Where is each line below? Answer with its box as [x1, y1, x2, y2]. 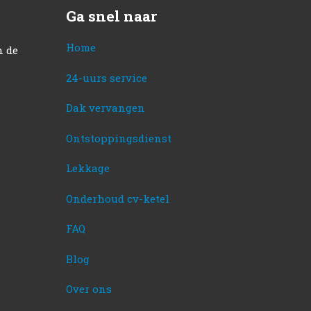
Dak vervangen [65, 101, 145, 115]
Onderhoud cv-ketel [65, 191, 169, 205]
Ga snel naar [65, 6, 157, 26]
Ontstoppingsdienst [65, 131, 171, 145]
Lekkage [65, 161, 110, 175]
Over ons [65, 282, 112, 296]
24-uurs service [65, 70, 147, 85]
